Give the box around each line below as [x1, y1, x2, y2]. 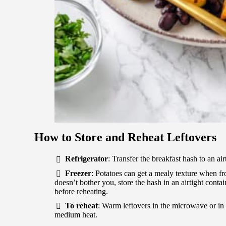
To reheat [65, 201, 98, 210]
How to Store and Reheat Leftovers [34, 131, 216, 144]
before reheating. [54, 187, 108, 196]
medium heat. [54, 210, 97, 219]
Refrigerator [65, 154, 108, 163]
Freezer [65, 168, 91, 178]
